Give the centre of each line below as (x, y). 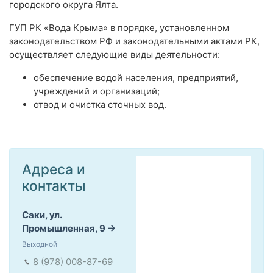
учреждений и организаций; (97, 91)
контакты (54, 186)
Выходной (40, 244)
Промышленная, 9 (64, 229)
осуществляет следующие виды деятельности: (115, 55)
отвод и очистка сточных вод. (100, 105)
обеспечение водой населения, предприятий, (136, 78)
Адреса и (54, 169)
